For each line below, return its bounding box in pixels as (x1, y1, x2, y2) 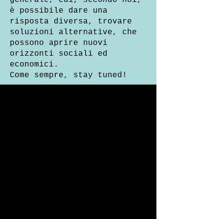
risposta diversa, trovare (10, 17, 132, 26)
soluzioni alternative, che (10, 28, 137, 37)
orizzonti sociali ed (10, 49, 108, 58)
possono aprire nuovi (10, 39, 108, 47)
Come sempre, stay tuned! (10, 71, 127, 80)
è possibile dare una (10, 6, 108, 15)
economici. (10, 60, 59, 69)
